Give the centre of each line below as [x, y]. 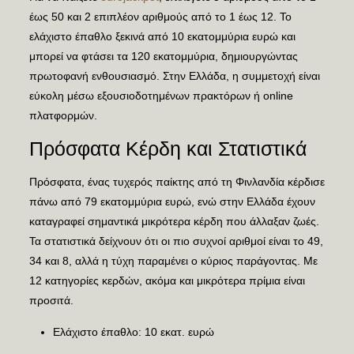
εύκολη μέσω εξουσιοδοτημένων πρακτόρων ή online [161, 96]
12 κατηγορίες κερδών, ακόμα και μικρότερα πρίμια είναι [167, 281]
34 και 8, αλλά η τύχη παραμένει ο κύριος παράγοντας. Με [173, 261]
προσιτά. [51, 300]
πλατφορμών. [63, 115]
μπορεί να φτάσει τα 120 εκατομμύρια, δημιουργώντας [163, 56]
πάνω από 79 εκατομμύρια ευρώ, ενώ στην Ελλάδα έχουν [172, 201]
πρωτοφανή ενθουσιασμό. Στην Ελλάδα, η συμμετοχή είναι [174, 76]
